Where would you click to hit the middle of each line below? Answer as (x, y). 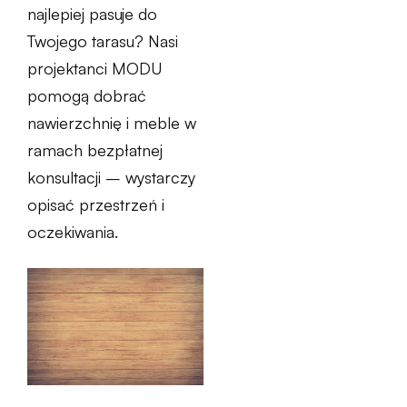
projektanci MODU (95, 68)
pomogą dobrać (87, 95)
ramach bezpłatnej (95, 150)
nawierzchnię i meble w (112, 123)
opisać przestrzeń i (96, 204)
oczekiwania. (73, 232)
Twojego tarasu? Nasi (103, 41)
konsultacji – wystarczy (111, 177)
